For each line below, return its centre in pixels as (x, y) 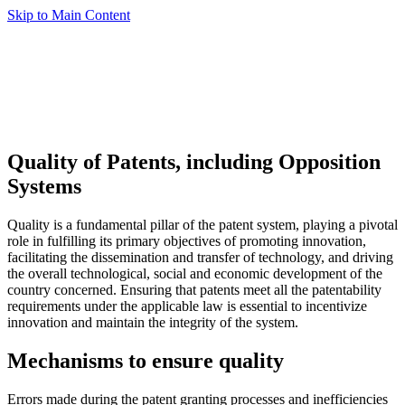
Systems (44, 186)
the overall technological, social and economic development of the (195, 273)
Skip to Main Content (69, 15)
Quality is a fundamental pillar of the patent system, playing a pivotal (202, 224)
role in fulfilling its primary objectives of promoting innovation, (187, 240)
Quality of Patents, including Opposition (194, 161)
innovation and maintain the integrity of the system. (153, 322)
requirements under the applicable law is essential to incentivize (187, 306)
